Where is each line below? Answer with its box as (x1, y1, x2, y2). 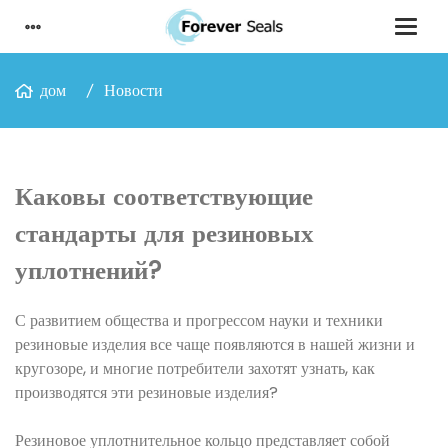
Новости (104, 79, 163, 102)
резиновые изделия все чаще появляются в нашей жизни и (15, 333, 415, 356)
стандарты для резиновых (15, 216, 314, 251)
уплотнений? (15, 253, 161, 288)
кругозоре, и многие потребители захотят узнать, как (15, 357, 375, 380)
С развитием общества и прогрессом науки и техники (15, 309, 383, 332)
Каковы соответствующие (15, 179, 313, 214)
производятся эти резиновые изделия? (15, 381, 278, 404)
